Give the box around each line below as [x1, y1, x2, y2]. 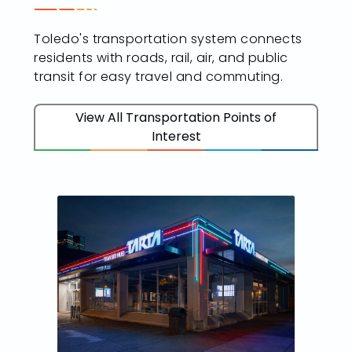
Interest [151, 126, 201, 145]
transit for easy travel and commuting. [34, 67, 284, 86]
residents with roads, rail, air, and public [34, 48, 288, 67]
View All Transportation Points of [75, 108, 277, 126]
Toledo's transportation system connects [34, 29, 302, 48]
